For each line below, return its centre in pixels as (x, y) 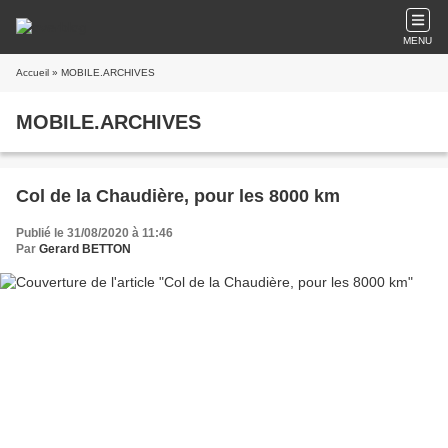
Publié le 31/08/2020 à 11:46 (94, 233)
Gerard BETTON (85, 249)
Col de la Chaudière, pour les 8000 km (178, 196)
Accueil (32, 72)
